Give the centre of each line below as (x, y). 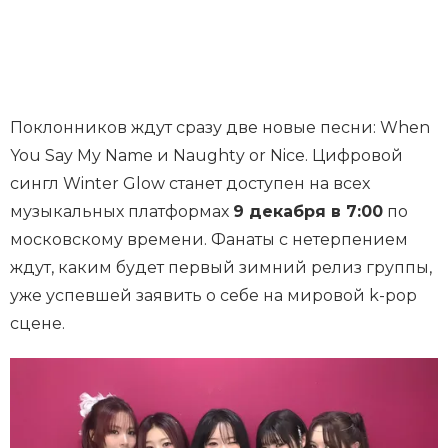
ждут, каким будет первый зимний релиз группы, (221, 268)
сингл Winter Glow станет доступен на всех (190, 184)
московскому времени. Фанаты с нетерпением (209, 240)
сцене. (37, 324)
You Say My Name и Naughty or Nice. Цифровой (206, 156)
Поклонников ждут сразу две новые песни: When (220, 128)
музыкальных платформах (121, 212)
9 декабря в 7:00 (308, 212)
